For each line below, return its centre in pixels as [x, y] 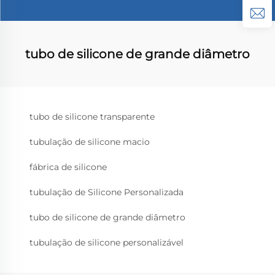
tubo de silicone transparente [92, 117]
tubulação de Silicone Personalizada [107, 192]
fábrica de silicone [68, 167]
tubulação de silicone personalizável [107, 242]
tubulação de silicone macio [90, 142]
